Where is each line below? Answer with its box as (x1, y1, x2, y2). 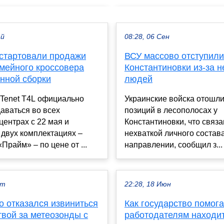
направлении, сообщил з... (124, 140, 222, 149)
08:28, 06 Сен (124, 33, 169, 41)
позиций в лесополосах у (124, 106, 217, 115)
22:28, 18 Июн (124, 180, 171, 188)
